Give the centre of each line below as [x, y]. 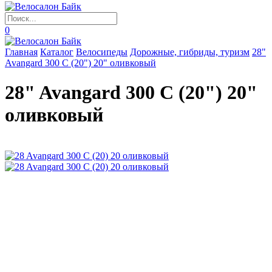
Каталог [57, 52]
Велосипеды [102, 52]
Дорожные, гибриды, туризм [190, 52]
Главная [21, 52]
